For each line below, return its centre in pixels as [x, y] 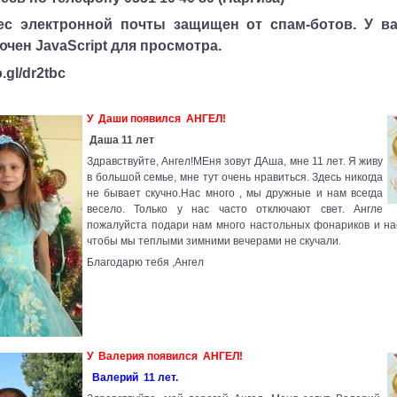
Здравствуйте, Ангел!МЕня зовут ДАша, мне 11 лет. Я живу [235, 161]
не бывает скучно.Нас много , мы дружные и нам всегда [235, 193]
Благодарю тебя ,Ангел [145, 262]
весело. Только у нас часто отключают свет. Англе [235, 209]
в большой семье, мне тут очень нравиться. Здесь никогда [235, 177]
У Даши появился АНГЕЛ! [156, 118]
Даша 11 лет [122, 140]
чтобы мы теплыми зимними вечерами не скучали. [214, 241]
